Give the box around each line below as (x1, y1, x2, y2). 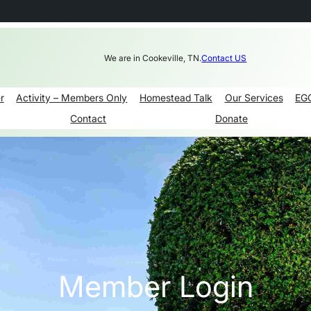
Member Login (58, 268, 253, 304)
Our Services (224, 92, 283, 104)
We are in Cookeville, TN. (104, 52, 202, 63)
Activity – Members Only (16, 92, 128, 104)
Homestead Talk (139, 92, 212, 104)
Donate (215, 112, 248, 125)
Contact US (201, 52, 247, 63)
